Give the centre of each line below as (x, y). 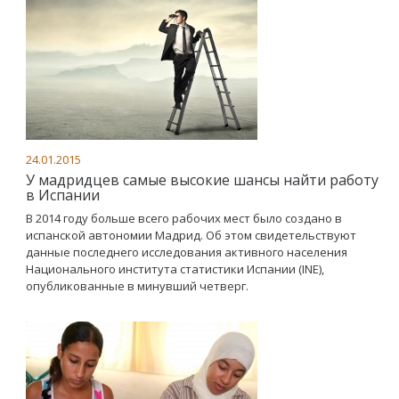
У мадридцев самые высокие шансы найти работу (202, 180)
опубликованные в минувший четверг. (137, 286)
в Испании (63, 195)
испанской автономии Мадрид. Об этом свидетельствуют (191, 235)
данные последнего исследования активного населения (187, 252)
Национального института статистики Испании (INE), (175, 269)
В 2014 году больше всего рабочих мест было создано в (184, 218)
